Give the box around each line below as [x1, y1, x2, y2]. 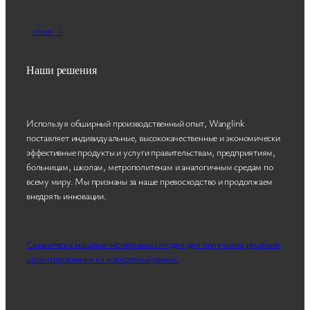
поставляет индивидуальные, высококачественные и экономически [26, 130, 280, 144]
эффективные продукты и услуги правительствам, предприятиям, [26, 145, 276, 158]
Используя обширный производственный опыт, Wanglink [26, 116, 244, 129]
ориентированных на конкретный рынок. [26, 251, 180, 265]
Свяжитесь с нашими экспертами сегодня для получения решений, [26, 237, 282, 250]
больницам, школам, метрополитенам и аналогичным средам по [26, 159, 273, 173]
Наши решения [26, 62, 97, 77]
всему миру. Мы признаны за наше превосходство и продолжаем [26, 174, 273, 188]
